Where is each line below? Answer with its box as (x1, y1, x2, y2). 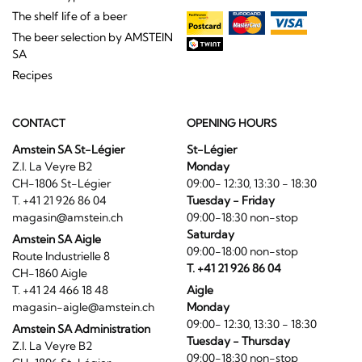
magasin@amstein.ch (12, 209, 123, 225)
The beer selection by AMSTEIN (12, 30, 173, 45)
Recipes (12, 68, 53, 83)
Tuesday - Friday (186, 192, 275, 208)
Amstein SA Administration (12, 321, 150, 336)
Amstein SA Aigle (12, 231, 106, 246)
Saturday (186, 226, 234, 242)
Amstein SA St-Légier (12, 141, 124, 157)
